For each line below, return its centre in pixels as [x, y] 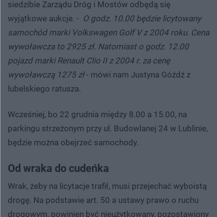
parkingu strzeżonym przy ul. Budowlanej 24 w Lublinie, [108, 128]
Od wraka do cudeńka [58, 168]
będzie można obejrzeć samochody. [73, 142]
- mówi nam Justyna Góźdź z [137, 74]
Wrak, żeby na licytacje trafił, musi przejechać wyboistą [107, 186]
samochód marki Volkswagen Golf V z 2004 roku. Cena [108, 32]
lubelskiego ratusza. [44, 88]
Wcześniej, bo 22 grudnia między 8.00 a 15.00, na [97, 114]
